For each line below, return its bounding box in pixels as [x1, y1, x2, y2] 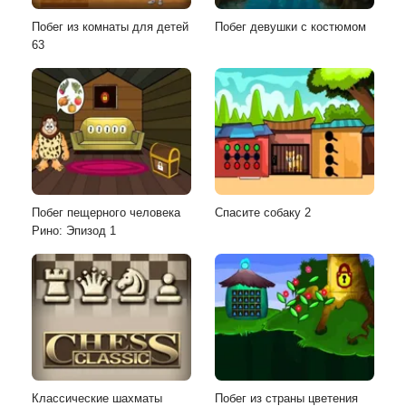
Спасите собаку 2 [215, 205, 311, 219]
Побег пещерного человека [32, 205, 180, 219]
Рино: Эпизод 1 [32, 223, 116, 237]
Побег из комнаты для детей [32, 19, 188, 34]
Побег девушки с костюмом [215, 19, 366, 34]
